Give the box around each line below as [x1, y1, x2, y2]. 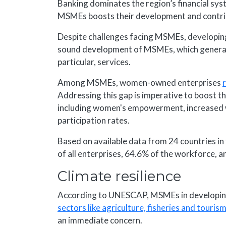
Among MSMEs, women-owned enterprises [58, 77, 222, 88]
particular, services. [58, 56, 131, 68]
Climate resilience [58, 167, 181, 185]
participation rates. [58, 115, 130, 126]
